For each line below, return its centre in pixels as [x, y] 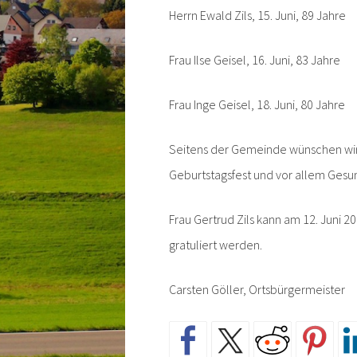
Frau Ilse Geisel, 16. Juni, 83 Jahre [254, 59]
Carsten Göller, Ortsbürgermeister [257, 289]
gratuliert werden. [215, 244]
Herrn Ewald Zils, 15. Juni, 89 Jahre [257, 15]
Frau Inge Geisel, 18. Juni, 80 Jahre [257, 104]
